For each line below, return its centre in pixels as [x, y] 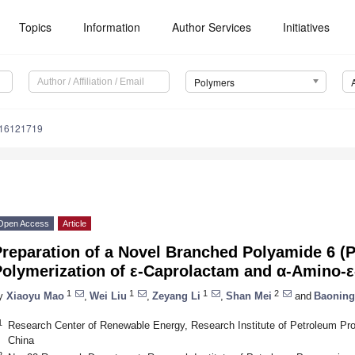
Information [112, 27]
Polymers [214, 82]
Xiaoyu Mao [35, 296]
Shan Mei [249, 296]
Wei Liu [108, 296]
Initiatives [307, 27]
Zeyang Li [176, 296]
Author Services [212, 27]
